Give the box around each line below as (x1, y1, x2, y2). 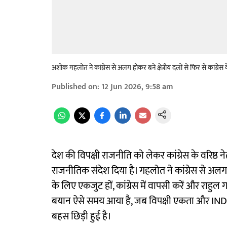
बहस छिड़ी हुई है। (52, 208, 111, 225)
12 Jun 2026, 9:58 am (101, 80, 173, 94)
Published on (52, 80, 97, 94)
